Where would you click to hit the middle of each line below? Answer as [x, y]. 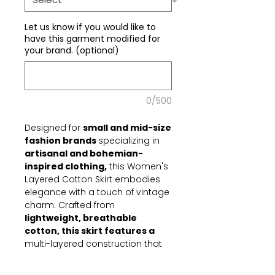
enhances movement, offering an [98, 257]
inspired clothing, [66, 166]
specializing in [129, 141]
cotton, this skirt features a [90, 231]
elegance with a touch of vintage [97, 192]
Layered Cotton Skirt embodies [92, 179]
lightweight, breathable [81, 218]
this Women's [137, 166]
